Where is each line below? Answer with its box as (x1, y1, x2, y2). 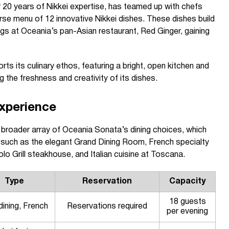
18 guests (169, 198, 206, 205)
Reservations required (67, 203, 147, 210)
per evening (167, 208, 208, 215)
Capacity (169, 178, 205, 185)
